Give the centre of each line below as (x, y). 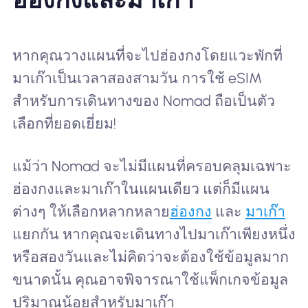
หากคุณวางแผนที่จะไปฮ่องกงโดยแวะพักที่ (147, 56)
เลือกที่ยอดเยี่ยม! (64, 124)
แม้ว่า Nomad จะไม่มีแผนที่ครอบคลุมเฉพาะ (152, 166)
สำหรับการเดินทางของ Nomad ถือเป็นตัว (143, 101)
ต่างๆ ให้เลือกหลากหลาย (91, 212)
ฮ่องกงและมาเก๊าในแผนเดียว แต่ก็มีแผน (141, 189)
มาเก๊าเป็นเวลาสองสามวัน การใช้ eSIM (137, 78)
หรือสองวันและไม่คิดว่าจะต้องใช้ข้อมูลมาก (150, 257)
